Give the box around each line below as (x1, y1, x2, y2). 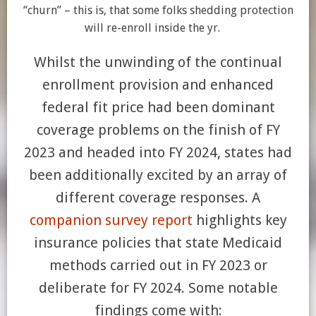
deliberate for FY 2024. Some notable (38, 279, 278, 296)
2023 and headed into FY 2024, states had (24, 144, 292, 161)
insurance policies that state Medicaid (34, 234, 282, 251)
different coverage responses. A (56, 189, 260, 206)
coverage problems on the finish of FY (36, 121, 280, 138)
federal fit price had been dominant (41, 99, 275, 116)
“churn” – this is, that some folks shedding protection (23, 4, 293, 17)
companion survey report (29, 212, 193, 229)
